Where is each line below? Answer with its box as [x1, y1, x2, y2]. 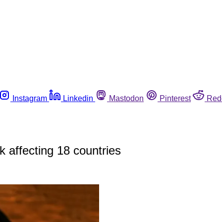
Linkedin [63, 94, 93, 103]
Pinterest [160, 94, 191, 103]
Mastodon [109, 94, 144, 103]
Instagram [12, 94, 47, 103]
